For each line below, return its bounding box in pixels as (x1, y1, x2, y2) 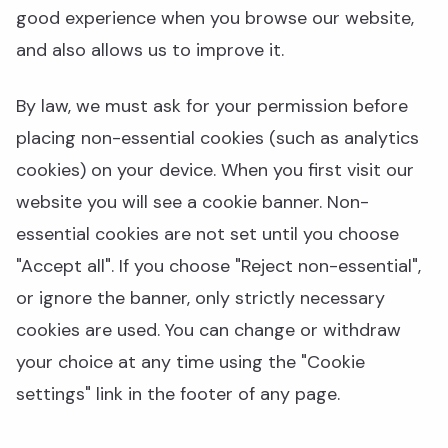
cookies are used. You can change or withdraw (16, 318, 401, 342)
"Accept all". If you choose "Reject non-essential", (16, 254, 421, 278)
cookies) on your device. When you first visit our (16, 158, 414, 182)
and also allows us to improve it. (16, 38, 284, 62)
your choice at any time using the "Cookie (16, 350, 365, 374)
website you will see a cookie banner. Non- (16, 190, 369, 214)
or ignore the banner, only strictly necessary (16, 286, 385, 310)
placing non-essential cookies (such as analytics (16, 126, 419, 150)
